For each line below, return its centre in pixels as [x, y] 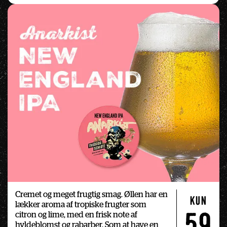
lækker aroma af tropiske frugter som [81, 205]
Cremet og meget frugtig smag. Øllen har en [91, 195]
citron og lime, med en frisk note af [76, 215]
